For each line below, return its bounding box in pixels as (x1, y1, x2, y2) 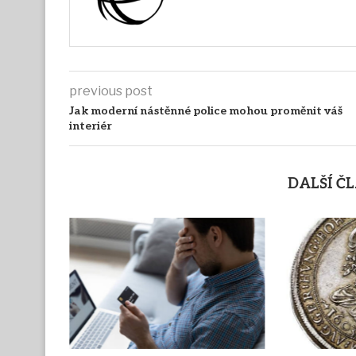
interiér (69, 119, 112, 133)
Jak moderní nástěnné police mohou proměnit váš (69, 104, 342, 118)
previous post (69, 83, 153, 99)
